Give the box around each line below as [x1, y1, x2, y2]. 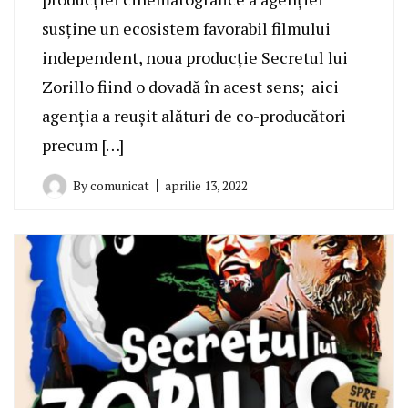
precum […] [42, 133, 124, 156]
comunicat [90, 176, 149, 194]
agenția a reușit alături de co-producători [42, 104, 346, 127]
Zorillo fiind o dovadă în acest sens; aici [42, 75, 339, 97]
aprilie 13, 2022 [165, 176, 248, 194]
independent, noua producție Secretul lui [42, 46, 348, 68]
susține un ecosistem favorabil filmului [42, 16, 331, 39]
